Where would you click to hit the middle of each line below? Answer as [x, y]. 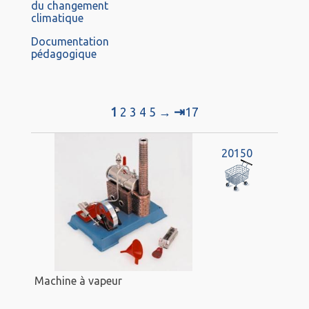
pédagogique [64, 54]
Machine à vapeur [78, 280]
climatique [57, 18]
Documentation [70, 42]
